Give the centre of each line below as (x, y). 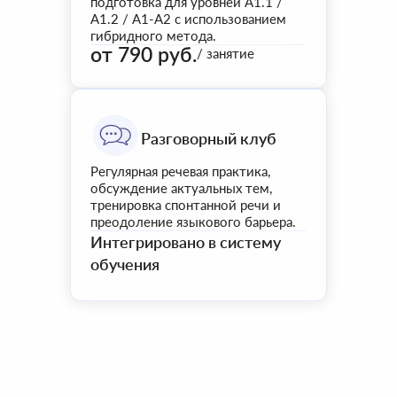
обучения (125, 264)
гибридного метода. (153, 35)
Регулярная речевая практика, (180, 171)
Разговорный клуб (209, 138)
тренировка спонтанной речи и (186, 205)
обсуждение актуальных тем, (181, 188)
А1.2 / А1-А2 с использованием (188, 19)
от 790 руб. (144, 54)
